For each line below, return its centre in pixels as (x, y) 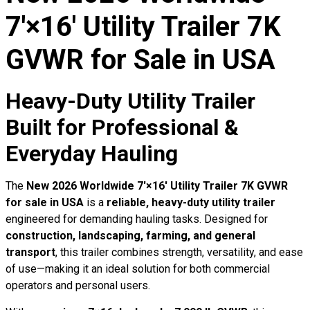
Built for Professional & (122, 128)
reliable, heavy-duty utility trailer (191, 203)
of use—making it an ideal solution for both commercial (138, 269)
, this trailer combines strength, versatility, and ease (179, 253)
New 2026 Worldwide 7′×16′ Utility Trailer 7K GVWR (157, 186)
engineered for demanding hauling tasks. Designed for (137, 219)
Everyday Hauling (92, 154)
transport (30, 253)
